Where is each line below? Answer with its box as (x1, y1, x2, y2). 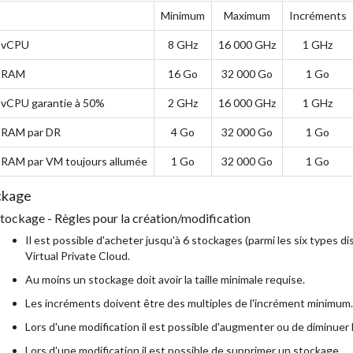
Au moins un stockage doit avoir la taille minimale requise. (24, 273, 305, 286)
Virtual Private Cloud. (24, 249, 130, 262)
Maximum (223, 9, 270, 22)
